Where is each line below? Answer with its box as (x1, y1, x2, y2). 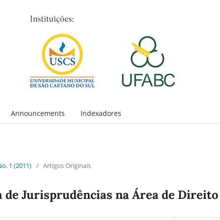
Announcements (10, 108, 65, 118)
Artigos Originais (43, 161, 91, 170)
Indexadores (80, 108, 121, 118)
